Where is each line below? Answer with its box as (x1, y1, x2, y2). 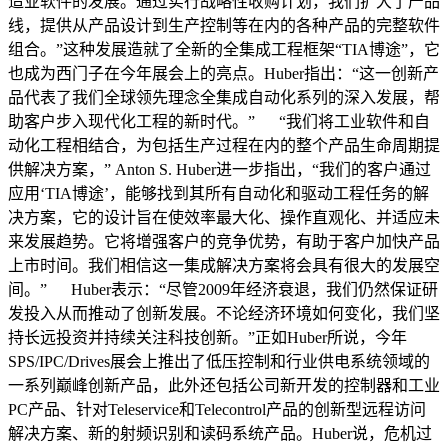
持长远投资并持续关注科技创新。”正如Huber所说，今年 (8, 329, 407, 346)
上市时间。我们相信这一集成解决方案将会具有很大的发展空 (8, 257, 440, 274)
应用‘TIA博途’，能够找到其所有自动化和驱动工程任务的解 (8, 185, 429, 202)
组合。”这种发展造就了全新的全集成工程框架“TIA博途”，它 (8, 41, 440, 58)
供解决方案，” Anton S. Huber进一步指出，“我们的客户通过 (8, 161, 431, 178)
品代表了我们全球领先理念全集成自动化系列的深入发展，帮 (8, 89, 440, 106)
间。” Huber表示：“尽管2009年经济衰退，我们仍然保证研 (8, 281, 438, 298)
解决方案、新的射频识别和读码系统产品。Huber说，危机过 (8, 425, 432, 442)
